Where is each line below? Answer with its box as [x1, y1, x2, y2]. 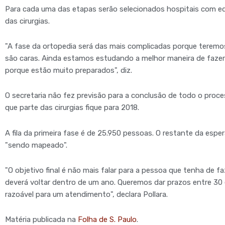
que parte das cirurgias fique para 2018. [5, 103, 139, 113]
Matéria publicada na [5, 215, 78, 224]
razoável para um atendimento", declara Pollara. [5, 189, 168, 199]
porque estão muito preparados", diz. [5, 66, 132, 75]
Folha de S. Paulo [78, 215, 137, 224]
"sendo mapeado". [5, 140, 67, 150]
